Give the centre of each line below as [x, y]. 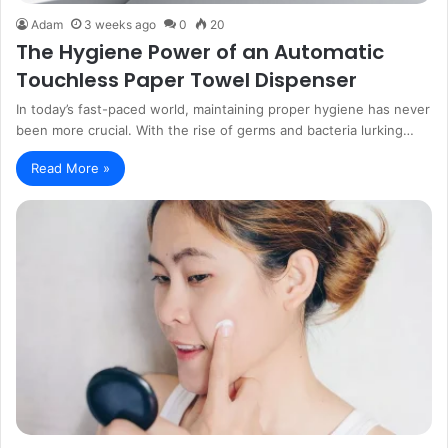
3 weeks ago [120, 24]
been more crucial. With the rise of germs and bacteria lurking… [215, 129]
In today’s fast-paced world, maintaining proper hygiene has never [223, 108]
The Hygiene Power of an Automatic [200, 51]
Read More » [70, 167]
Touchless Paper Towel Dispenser [186, 79]
